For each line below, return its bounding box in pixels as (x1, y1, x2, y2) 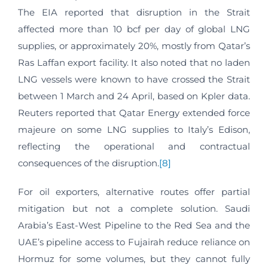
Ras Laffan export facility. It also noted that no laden (18, 57, 250, 69)
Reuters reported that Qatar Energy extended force (18, 107, 250, 119)
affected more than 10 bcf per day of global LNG (18, 23, 250, 35)
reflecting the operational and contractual (18, 141, 250, 153)
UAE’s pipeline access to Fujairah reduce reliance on (18, 236, 250, 248)
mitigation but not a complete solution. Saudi (18, 203, 250, 215)
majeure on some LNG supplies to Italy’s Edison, (18, 124, 250, 136)
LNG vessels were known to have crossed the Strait (18, 74, 250, 86)
